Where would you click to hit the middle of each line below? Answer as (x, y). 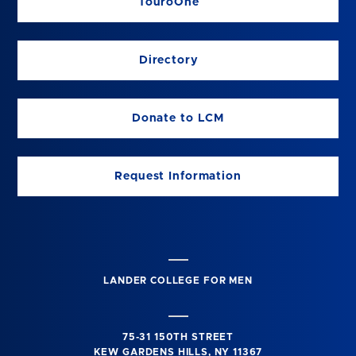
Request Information (178, 176)
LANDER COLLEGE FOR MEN (178, 281)
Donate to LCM (178, 118)
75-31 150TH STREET (178, 337)
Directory (168, 60)
